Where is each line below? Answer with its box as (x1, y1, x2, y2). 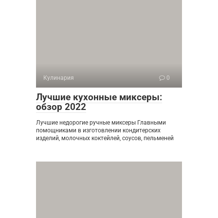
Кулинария (43, 74, 74, 81)
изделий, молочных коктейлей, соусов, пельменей (36, 134, 174, 142)
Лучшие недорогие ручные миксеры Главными (36, 119, 166, 126)
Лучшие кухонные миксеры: (36, 91, 162, 103)
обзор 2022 (36, 101, 86, 112)
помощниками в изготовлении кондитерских (36, 127, 161, 134)
